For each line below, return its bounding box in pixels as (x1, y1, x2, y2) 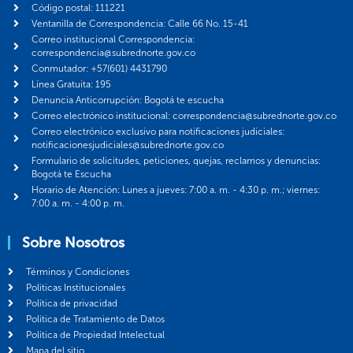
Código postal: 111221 (31, 2, 125, 13)
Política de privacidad (25, 297, 117, 309)
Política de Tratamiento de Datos (25, 313, 165, 325)
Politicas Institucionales (25, 281, 125, 293)
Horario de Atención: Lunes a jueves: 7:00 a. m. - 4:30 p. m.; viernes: (31, 184, 320, 195)
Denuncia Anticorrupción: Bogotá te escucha (31, 94, 224, 106)
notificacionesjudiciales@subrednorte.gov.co (31, 139, 224, 150)
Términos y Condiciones (25, 266, 129, 277)
